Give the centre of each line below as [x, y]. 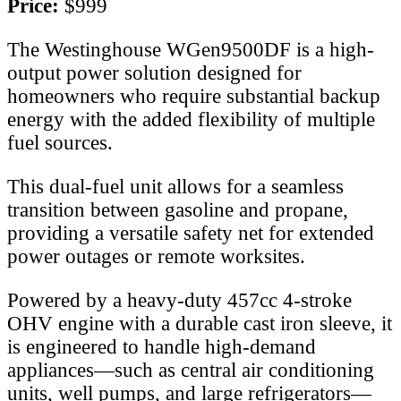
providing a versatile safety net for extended [191, 233]
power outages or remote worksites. [156, 256]
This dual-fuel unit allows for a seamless [175, 186]
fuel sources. [60, 142]
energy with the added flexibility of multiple [191, 119]
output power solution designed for [154, 73]
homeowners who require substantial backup [194, 96]
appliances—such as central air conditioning [191, 370]
